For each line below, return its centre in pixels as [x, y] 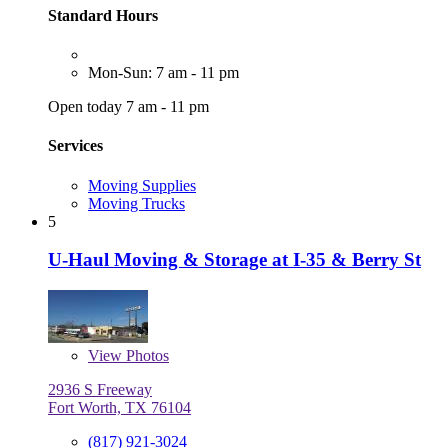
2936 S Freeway [100, 390]
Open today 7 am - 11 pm [128, 107]
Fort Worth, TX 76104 [119, 408]
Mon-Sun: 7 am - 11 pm [163, 73]
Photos [145, 356]
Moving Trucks [136, 203]
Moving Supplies [142, 185]
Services [75, 146]
